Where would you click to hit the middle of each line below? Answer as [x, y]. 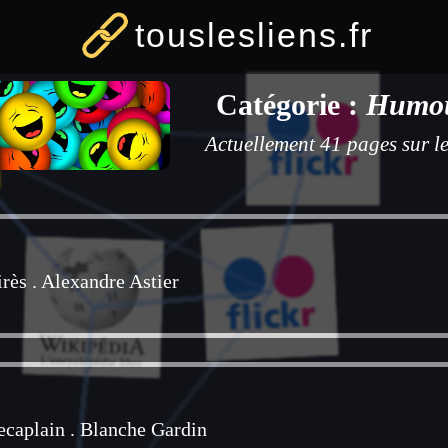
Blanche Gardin [143, 429]
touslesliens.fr [254, 35]
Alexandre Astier [110, 281]
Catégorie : [290, 104]
